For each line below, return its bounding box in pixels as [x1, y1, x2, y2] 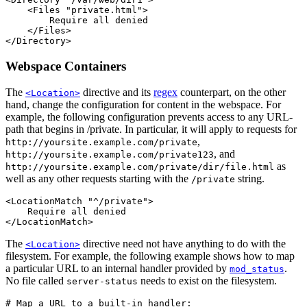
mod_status [230, 264, 284, 275]
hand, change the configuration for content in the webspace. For [5, 99, 281, 111]
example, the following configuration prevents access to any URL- [5, 111, 293, 123]
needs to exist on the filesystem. [138, 275, 277, 287]
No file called [5, 275, 66, 287]
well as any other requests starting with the [5, 173, 191, 185]
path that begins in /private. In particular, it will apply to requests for [5, 123, 297, 136]
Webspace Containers [5, 58, 126, 73]
